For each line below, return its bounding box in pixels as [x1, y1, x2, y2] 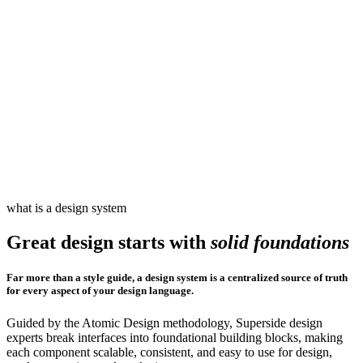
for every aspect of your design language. [6, 284, 194, 297]
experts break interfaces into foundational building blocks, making [6, 330, 343, 344]
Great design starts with [6, 232, 211, 254]
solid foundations [211, 232, 349, 254]
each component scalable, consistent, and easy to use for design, [6, 344, 332, 359]
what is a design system [6, 201, 126, 216]
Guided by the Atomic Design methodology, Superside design [6, 315, 322, 330]
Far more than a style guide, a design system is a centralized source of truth [6, 271, 348, 284]
